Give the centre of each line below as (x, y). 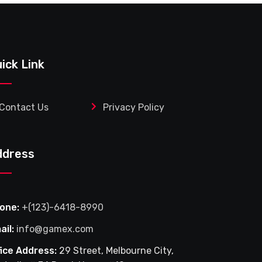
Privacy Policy (134, 107)
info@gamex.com (55, 229)
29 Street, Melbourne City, (115, 251)
